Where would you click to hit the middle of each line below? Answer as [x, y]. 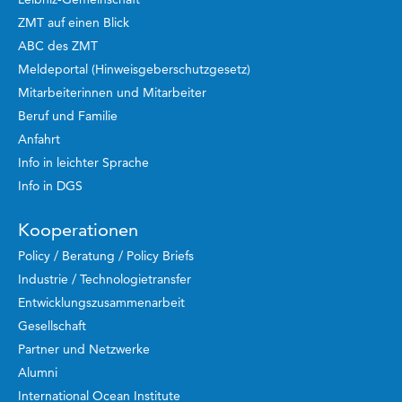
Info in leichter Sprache [83, 163]
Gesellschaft [52, 326]
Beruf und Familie [68, 116]
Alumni [38, 373]
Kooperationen [78, 230]
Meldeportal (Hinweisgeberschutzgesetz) [134, 70]
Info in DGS [50, 186]
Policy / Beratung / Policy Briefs [106, 256]
